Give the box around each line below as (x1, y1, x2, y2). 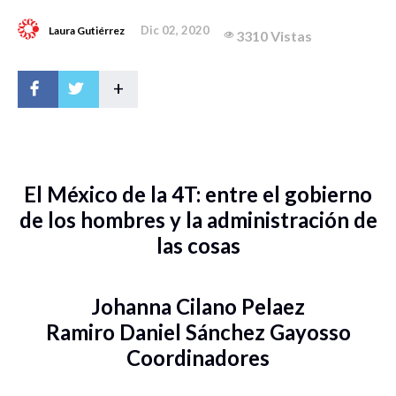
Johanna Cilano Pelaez (91, 293, 305, 319)
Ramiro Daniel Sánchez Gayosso (45, 318, 351, 345)
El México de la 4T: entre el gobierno (24, 180, 372, 207)
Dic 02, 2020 (141, 22, 209, 37)
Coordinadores (126, 344, 270, 370)
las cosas (156, 232, 240, 258)
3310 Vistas (236, 27, 312, 44)
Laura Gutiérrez (49, 23, 125, 37)
